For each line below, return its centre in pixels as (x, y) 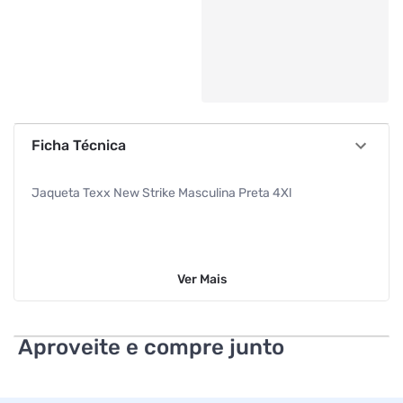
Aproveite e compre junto (151, 347)
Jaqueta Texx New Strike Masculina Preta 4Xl (161, 193)
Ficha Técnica (78, 145)
